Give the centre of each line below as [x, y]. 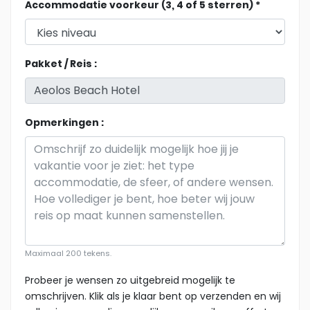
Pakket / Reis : [61, 63]
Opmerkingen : [64, 122]
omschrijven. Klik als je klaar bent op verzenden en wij [153, 296]
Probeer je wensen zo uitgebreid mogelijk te [130, 280]
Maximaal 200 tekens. [68, 253]
